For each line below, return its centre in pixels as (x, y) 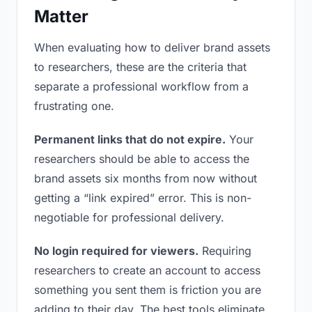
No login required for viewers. (116, 251)
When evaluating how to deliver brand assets (152, 47)
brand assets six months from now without (146, 178)
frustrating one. (74, 106)
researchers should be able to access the (142, 159)
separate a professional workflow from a (141, 86)
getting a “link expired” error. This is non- (143, 198)
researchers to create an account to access (147, 270)
